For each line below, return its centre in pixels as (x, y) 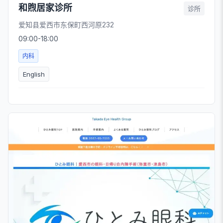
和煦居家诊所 (45, 8)
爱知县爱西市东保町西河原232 (66, 25)
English (34, 74)
